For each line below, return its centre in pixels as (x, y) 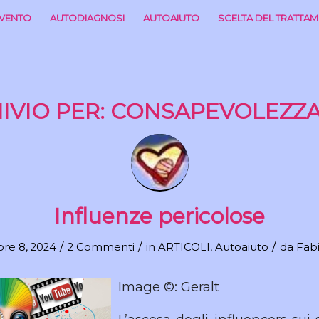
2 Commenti (101, 247)
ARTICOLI (184, 247)
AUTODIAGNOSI (88, 18)
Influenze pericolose (159, 216)
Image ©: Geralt (169, 286)
